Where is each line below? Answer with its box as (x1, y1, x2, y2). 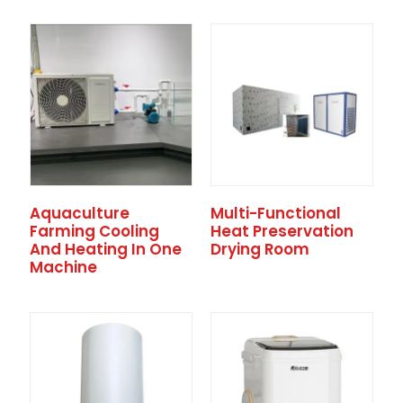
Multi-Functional (210, 202, 341, 225)
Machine (29, 256, 97, 279)
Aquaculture (29, 202, 130, 225)
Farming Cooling (29, 220, 159, 243)
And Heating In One (29, 238, 182, 261)
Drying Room (210, 238, 309, 261)
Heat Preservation (210, 220, 354, 243)
